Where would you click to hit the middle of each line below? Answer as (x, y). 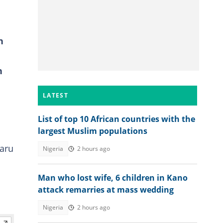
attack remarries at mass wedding (106, 190)
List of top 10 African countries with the (116, 119)
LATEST (56, 95)
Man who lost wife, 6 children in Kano (113, 178)
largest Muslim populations (93, 131)
